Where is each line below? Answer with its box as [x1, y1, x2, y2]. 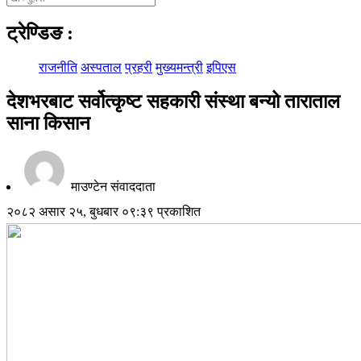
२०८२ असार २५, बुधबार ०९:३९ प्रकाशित [6, 204, 201, 218]
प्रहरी [125, 60, 152, 74]
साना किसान [6, 112, 90, 134]
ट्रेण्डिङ [6, 22, 67, 44]
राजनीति [39, 60, 77, 74]
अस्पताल [81, 60, 122, 74]
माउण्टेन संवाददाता [68, 179, 156, 193]
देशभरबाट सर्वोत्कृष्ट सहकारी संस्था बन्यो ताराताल [6, 90, 340, 112]
